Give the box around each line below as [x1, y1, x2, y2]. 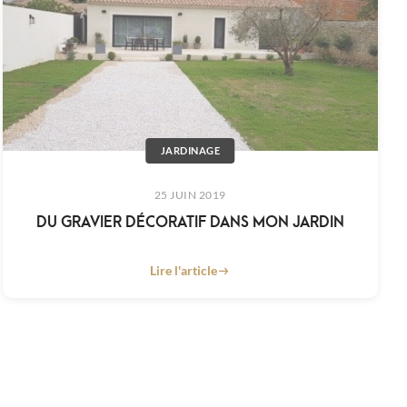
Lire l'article [150, 263, 218, 279]
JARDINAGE [160, 144, 221, 157]
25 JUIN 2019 [154, 188, 226, 203]
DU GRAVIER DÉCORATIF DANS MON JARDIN [35, 209, 344, 233]
